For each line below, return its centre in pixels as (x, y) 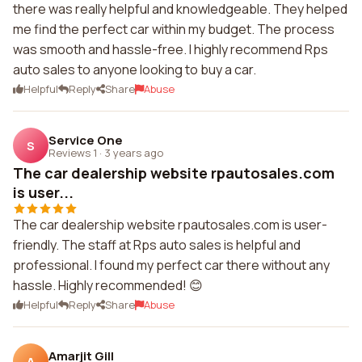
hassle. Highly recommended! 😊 (108, 285)
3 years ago (134, 152)
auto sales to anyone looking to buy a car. (135, 69)
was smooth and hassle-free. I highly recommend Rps (170, 49)
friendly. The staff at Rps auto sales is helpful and (157, 245)
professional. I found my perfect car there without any (171, 265)
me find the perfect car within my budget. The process (174, 29)
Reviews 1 (73, 152)
